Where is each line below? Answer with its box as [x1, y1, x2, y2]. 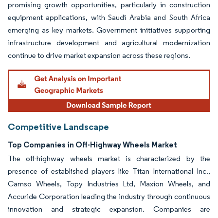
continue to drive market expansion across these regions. [8, 50, 190, 60]
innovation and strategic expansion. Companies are [8, 204, 210, 214]
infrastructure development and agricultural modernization [8, 37, 210, 47]
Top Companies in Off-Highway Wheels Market [8, 139, 177, 149]
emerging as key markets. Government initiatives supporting [8, 25, 210, 35]
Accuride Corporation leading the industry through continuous [8, 191, 210, 201]
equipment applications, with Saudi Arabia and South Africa [8, 12, 210, 22]
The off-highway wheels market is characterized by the [8, 153, 210, 163]
